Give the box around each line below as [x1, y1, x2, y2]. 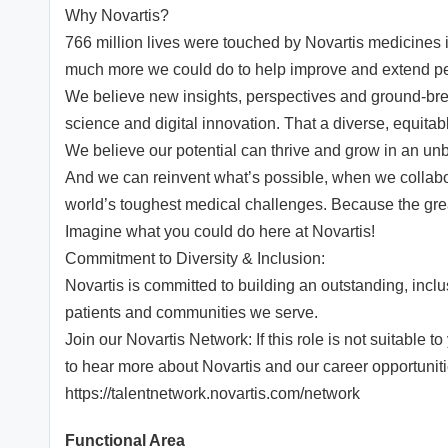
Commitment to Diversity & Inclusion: [65, 250, 325, 268]
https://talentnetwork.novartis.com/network [65, 385, 360, 403]
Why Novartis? [65, 7, 169, 25]
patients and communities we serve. [65, 304, 318, 322]
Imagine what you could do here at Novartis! [65, 223, 375, 241]
